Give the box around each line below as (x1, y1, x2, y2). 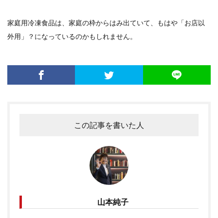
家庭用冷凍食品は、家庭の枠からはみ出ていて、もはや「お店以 (7, 18, 205, 27)
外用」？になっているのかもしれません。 (7, 32, 137, 41)
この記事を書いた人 (74, 120, 144, 130)
